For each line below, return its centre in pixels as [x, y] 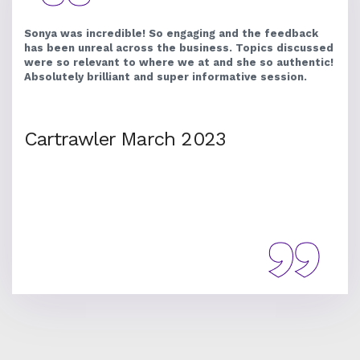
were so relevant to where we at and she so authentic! [179, 63]
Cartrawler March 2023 [125, 139]
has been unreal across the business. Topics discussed [179, 48]
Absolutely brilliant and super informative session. [166, 77]
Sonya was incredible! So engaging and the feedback [171, 34]
